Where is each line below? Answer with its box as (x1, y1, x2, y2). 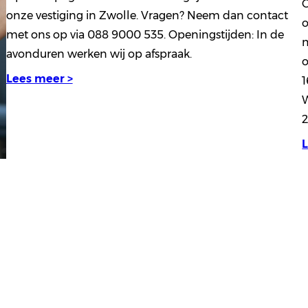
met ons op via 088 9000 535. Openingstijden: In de (5, 27, 284, 41)
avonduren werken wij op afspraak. (5, 47, 192, 60)
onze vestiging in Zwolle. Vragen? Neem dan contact (5, 8, 288, 22)
